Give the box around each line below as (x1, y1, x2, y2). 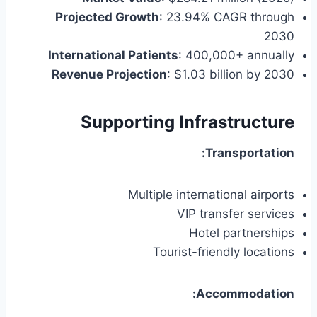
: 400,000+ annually (178, 48, 294, 63)
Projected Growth (55, 10, 159, 25)
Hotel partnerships (189, 226, 294, 241)
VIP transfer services (177, 207, 294, 221)
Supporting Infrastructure (81, 112, 294, 133)
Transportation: (205, 146, 294, 161)
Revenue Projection (52, 67, 167, 82)
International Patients (48, 48, 178, 63)
